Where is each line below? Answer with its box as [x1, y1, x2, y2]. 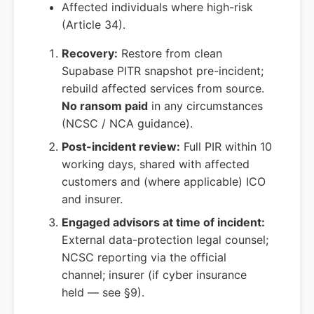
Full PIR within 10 [180, 139, 272, 154]
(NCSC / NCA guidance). [62, 116, 193, 131]
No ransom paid [62, 99, 148, 114]
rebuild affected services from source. [62, 81, 264, 96]
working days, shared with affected [62, 157, 250, 172]
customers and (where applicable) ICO [62, 175, 266, 189]
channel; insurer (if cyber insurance [62, 268, 247, 282]
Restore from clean [118, 46, 222, 61]
